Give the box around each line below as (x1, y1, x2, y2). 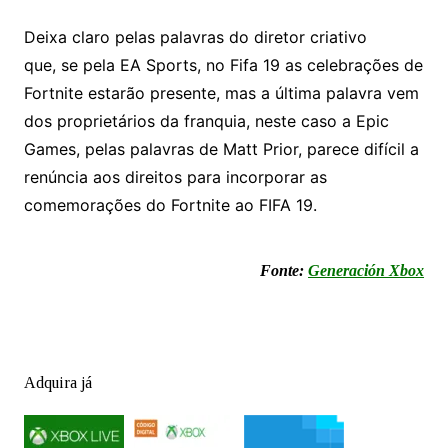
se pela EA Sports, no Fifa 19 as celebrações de (60, 55, 423, 76)
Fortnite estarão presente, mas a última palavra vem (23, 83, 419, 104)
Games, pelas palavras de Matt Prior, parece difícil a (23, 139, 419, 160)
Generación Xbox (308, 262, 425, 280)
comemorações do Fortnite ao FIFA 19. (23, 195, 317, 216)
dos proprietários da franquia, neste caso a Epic (23, 111, 389, 132)
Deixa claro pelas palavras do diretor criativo (23, 27, 367, 48)
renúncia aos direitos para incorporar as (23, 167, 327, 188)
